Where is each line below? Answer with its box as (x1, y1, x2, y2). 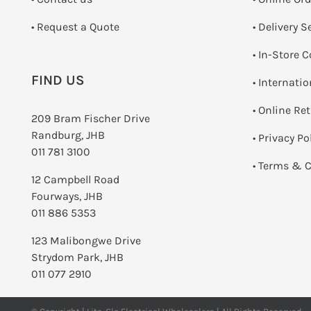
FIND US (31, 72, 85, 88)
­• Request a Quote (31, 19, 119, 33)
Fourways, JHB (31, 189, 103, 203)
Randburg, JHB (31, 128, 105, 142)
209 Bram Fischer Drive (31, 111, 150, 125)
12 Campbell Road (31, 172, 119, 186)
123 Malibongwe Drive (31, 233, 141, 247)
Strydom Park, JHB (31, 250, 124, 264)
